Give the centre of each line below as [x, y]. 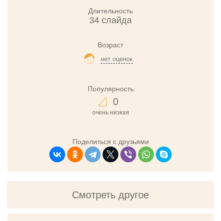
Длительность [110, 11]
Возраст [110, 45]
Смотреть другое [110, 195]
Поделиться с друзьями [110, 141]
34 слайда [110, 20]
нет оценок [116, 59]
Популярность [110, 89]
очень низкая [110, 112]
